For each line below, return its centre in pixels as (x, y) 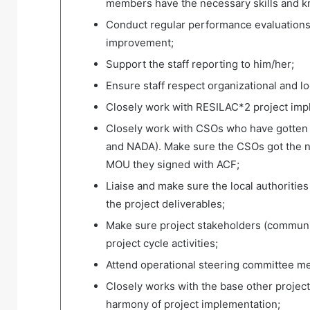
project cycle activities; (162, 244)
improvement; (140, 43)
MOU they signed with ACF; (173, 165)
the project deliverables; (165, 204)
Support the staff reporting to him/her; (200, 64)
